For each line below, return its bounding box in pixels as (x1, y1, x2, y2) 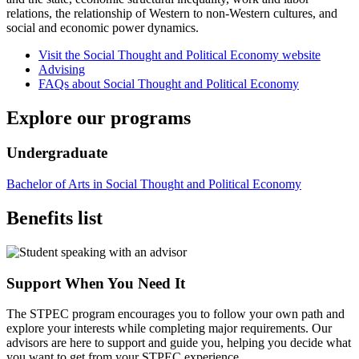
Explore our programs (6, 107, 191, 128)
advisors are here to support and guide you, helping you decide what (6, 336, 351, 350)
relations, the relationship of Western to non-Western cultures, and (6, 6, 337, 20)
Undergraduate (6, 144, 107, 162)
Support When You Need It (6, 274, 185, 292)
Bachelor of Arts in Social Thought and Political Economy (6, 177, 301, 192)
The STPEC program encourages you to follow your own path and (6, 307, 345, 321)
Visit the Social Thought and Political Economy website (38, 47, 321, 62)
